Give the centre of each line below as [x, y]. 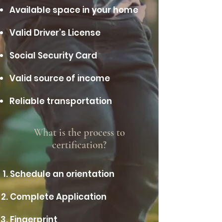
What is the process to [79, 133]
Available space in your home [74, 10]
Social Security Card [53, 55]
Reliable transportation [61, 101]
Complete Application [58, 197]
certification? [79, 145]
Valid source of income [60, 78]
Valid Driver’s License [55, 33]
